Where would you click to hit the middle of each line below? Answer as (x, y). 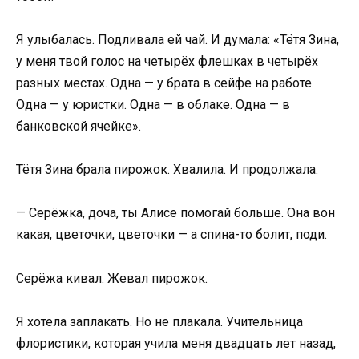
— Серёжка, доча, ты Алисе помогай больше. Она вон (175, 213)
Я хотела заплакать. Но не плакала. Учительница (159, 321)
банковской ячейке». (79, 126)
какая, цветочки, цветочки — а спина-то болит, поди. (171, 235)
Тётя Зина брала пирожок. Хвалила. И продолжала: (167, 170)
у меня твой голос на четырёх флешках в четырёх (167, 61)
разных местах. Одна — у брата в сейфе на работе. (165, 83)
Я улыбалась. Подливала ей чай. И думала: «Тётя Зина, (177, 40)
